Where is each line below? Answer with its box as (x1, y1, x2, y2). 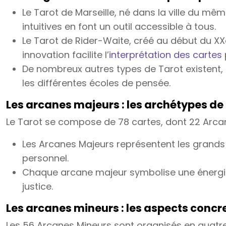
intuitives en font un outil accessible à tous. (22, 20, 216, 33)
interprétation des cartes (109, 48, 222, 61)
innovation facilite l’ (22, 48, 109, 61)
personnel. (22, 152, 69, 164)
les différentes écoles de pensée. (22, 77, 171, 89)
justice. (22, 180, 53, 193)
